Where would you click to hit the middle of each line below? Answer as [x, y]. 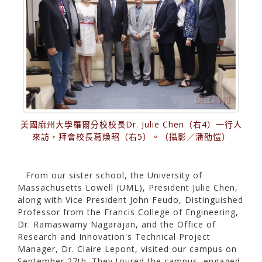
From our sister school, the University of [114, 175]
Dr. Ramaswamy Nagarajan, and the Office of [117, 225]
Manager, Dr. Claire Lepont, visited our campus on [127, 249]
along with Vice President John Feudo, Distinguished [130, 200]
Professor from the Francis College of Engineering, [128, 212]
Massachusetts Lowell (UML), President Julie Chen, [128, 188]
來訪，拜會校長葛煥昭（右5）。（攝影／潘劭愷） [131, 137]
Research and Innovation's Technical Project [114, 237]
